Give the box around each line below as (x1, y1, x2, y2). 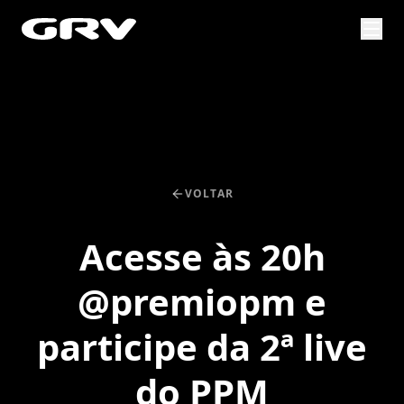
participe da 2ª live (37, 322, 367, 372)
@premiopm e (78, 277, 326, 326)
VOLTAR (184, 186, 234, 201)
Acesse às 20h (78, 232, 326, 281)
